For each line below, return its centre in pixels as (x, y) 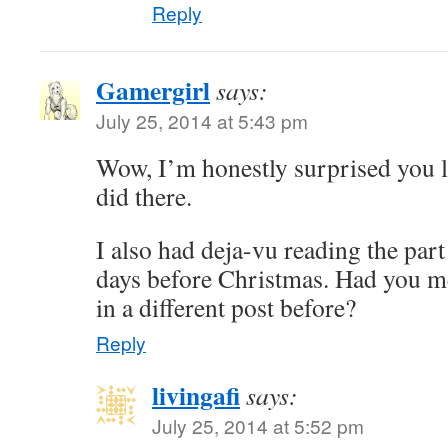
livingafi (196, 395)
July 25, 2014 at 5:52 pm (258, 425)
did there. (144, 196)
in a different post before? (226, 307)
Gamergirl (153, 90)
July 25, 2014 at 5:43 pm (202, 120)
